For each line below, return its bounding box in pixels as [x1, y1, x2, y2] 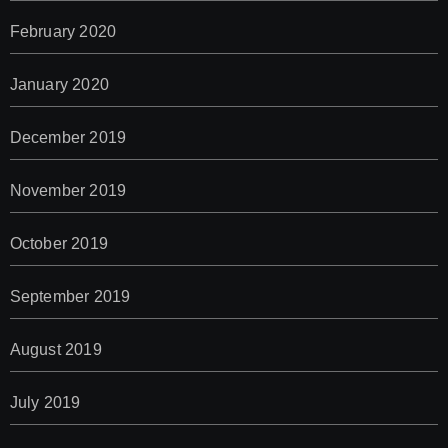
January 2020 [9, 76, 109, 94]
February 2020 [9, 23, 117, 41]
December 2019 [9, 129, 127, 147]
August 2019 [9, 341, 102, 359]
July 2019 [9, 394, 81, 412]
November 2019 [9, 182, 127, 200]
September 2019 [9, 288, 131, 306]
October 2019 [9, 235, 108, 253]
